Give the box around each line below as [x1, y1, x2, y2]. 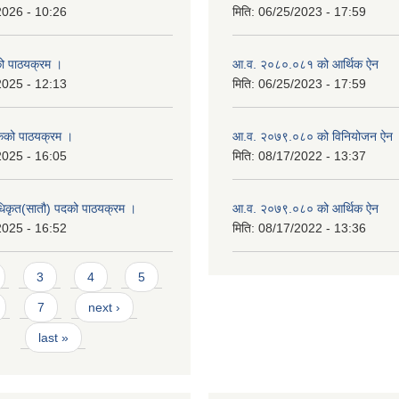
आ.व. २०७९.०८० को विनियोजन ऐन [232, 129, 393, 143]
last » [37, 330, 69, 345]
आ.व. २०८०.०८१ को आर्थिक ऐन [232, 57, 379, 71]
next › [87, 299, 120, 314]
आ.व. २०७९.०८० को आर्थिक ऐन [232, 201, 379, 216]
